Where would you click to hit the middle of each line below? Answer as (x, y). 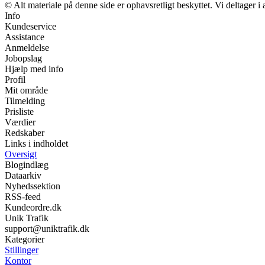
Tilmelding (25, 101)
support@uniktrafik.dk (47, 229)
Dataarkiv (23, 176)
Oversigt (21, 154)
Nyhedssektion (33, 186)
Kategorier (25, 240)
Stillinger (22, 250)
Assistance (25, 37)
